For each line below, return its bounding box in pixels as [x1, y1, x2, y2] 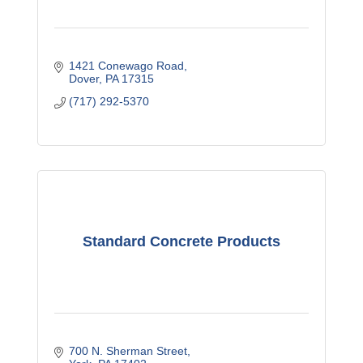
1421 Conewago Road [68, 59, 184, 73]
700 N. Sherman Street [68, 344, 187, 358]
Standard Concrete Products [82, 233, 280, 250]
